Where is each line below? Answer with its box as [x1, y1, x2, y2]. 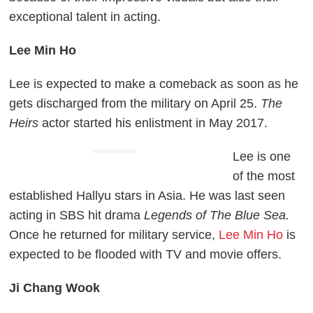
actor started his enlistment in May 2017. [42, 115, 268, 130]
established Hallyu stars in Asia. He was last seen [9, 188, 286, 203]
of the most [233, 168, 296, 183]
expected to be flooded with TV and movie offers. [9, 247, 282, 261]
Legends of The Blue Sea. [140, 208, 290, 222]
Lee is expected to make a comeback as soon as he [9, 76, 299, 91]
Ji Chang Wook [9, 280, 101, 295]
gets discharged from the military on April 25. [9, 96, 261, 110]
